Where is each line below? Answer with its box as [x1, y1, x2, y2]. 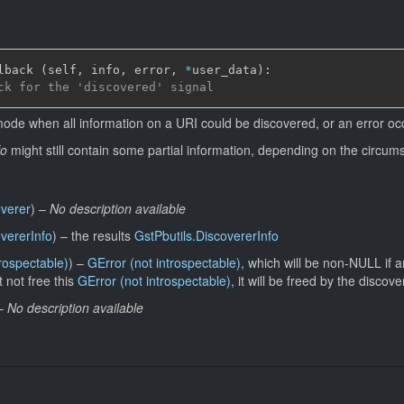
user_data [192, 62, 257, 77]
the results [71, 226, 134, 244]
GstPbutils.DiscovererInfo [134, 226, 279, 244]
